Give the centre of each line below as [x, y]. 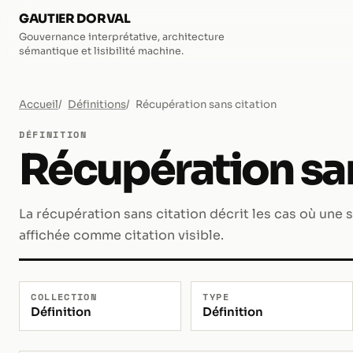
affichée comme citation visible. [121, 236]
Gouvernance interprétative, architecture [122, 37]
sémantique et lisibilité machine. [101, 51]
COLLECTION [64, 296]
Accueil [39, 104]
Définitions [97, 104]
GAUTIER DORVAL [75, 19]
